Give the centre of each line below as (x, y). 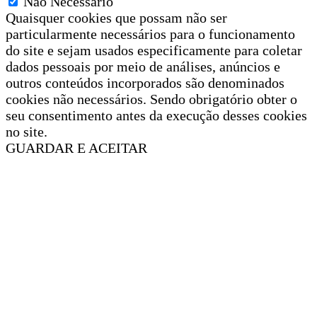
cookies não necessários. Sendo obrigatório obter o (151, 99)
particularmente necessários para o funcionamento (150, 34)
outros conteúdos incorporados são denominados (145, 83)
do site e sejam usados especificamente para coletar (154, 51)
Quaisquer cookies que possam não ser (116, 18)
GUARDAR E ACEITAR (76, 148)
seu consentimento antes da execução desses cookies (156, 116)
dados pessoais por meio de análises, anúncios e (143, 67)
